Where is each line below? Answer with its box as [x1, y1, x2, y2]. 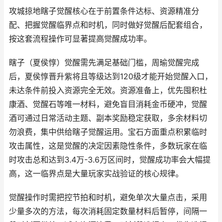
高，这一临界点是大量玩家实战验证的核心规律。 [9, 169, 183, 178]
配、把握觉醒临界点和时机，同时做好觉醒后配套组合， [9, 20, 207, 30]
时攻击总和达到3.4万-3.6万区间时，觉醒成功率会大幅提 [9, 155, 211, 165]
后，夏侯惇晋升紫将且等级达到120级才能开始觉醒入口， [9, 72, 213, 81]
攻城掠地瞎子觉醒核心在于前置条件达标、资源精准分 [9, 6, 199, 16]
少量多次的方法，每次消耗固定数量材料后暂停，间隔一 [9, 207, 207, 216]
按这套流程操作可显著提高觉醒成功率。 [9, 34, 152, 44]
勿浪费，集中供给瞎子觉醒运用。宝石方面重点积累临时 [9, 127, 207, 137]
